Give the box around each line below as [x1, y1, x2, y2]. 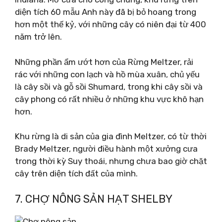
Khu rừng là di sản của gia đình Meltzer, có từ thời [15, 131, 207, 141]
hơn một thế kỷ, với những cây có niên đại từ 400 [15, 19, 206, 29]
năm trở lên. [15, 32, 62, 42]
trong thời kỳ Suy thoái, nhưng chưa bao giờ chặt [15, 156, 207, 166]
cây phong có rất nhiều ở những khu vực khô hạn [15, 94, 204, 104]
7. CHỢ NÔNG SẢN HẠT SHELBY [15, 192, 172, 206]
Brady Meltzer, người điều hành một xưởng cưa [15, 144, 198, 154]
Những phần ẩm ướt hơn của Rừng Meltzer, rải [15, 56, 193, 67]
